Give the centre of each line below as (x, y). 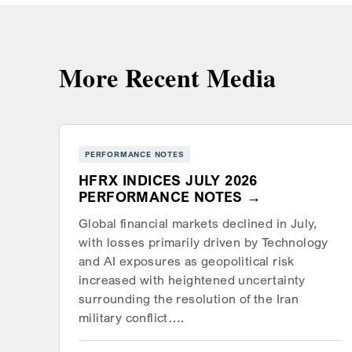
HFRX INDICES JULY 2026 (168, 181)
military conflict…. (132, 318)
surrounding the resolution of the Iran (189, 299)
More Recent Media (168, 77)
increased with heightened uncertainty (192, 280)
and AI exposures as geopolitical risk (187, 262)
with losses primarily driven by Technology (203, 243)
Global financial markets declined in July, (198, 224)
